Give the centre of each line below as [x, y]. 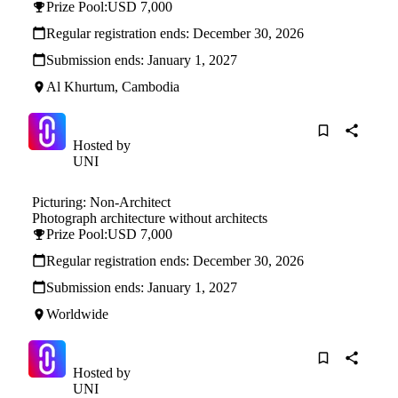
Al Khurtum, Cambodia [113, 87]
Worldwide [77, 314]
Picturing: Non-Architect [101, 203]
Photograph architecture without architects [150, 219]
